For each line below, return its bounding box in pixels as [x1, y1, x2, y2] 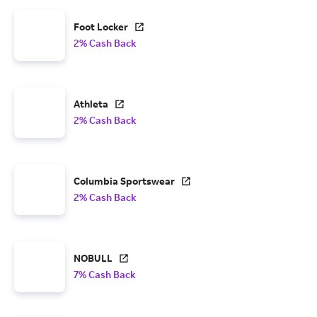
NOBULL [74, 252, 113, 265]
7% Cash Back [74, 268, 136, 281]
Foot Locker [74, 21, 128, 33]
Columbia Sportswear [74, 175, 175, 188]
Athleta [74, 98, 108, 110]
